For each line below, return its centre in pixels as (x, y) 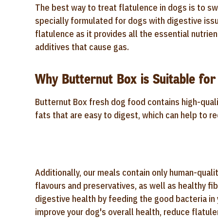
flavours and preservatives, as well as (107, 186)
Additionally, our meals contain (92, 173)
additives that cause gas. (82, 47)
